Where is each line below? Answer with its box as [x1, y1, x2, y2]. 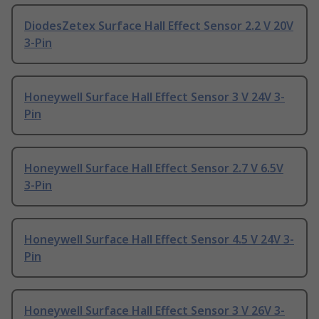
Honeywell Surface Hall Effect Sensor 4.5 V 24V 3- [24, 231, 294, 248]
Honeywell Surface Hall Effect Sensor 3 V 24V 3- [24, 89, 285, 105]
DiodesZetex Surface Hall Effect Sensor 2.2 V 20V [24, 18, 293, 34]
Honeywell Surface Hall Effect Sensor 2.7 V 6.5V [24, 160, 283, 177]
